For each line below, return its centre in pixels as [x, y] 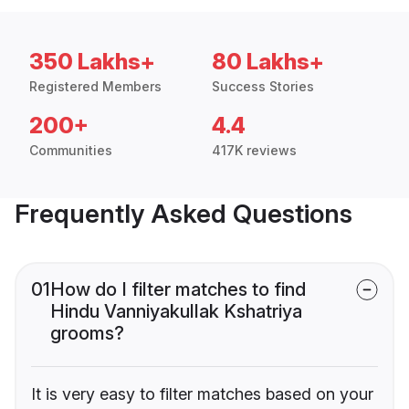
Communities [71, 151]
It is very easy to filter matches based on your [202, 394]
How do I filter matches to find [178, 290]
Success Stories [263, 87]
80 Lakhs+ [268, 62]
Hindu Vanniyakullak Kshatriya [176, 312]
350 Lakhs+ [92, 62]
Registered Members [95, 87]
